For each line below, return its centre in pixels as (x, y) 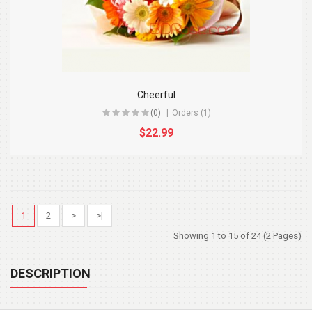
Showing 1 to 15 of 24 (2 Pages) (237, 236)
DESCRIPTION (50, 273)
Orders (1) (191, 113)
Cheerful (156, 95)
